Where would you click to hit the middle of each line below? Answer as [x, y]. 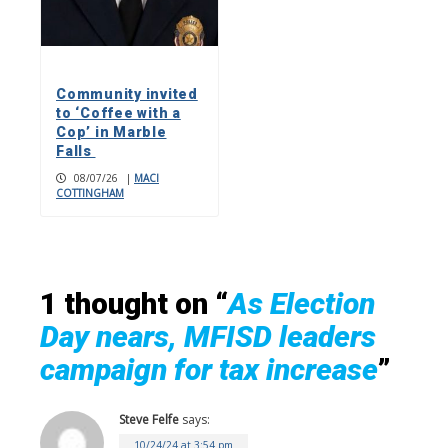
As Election [301, 303]
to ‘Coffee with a [118, 112]
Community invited [127, 93]
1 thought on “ [134, 303]
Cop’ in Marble [111, 131]
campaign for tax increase [209, 369]
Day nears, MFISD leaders [208, 336]
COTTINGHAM [90, 192]
